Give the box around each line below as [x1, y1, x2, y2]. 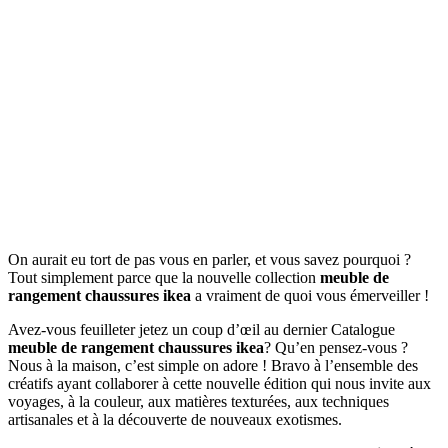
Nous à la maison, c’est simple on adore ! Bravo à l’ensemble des [8, 356, 418, 374]
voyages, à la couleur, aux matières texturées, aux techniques [8, 392, 389, 410]
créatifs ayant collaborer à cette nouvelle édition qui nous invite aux [8, 374, 431, 392]
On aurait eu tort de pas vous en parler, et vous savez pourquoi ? [8, 250, 411, 268]
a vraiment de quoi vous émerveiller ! [191, 286, 429, 304]
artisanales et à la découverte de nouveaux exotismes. [8, 410, 342, 428]
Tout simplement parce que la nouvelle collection [8, 268, 320, 286]
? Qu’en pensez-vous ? [264, 338, 408, 356]
